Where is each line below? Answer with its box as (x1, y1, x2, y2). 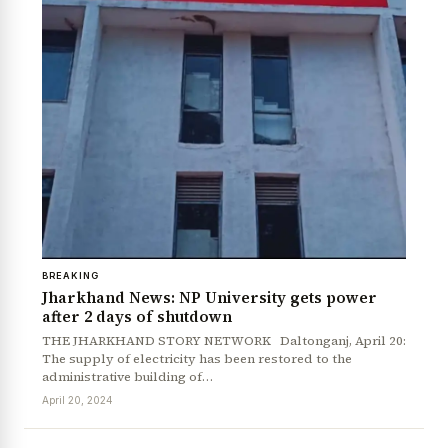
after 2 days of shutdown (42, 306, 232, 328)
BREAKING (42, 270, 99, 282)
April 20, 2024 (42, 394, 113, 407)
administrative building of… (42, 368, 213, 386)
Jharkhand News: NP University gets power (42, 287, 377, 309)
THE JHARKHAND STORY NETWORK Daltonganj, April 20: (42, 332, 406, 350)
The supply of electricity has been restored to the (42, 350, 352, 368)
